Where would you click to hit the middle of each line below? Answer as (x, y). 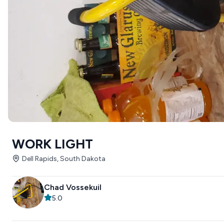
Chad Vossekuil (73, 187)
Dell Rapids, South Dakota (64, 159)
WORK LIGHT (52, 144)
